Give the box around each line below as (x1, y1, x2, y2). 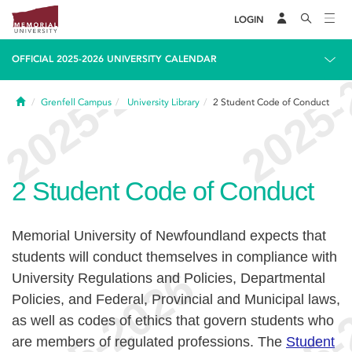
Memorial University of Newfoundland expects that (12, 228, 326, 244)
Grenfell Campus (41, 97, 112, 108)
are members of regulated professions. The (12, 334, 286, 350)
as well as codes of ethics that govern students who (12, 313, 334, 328)
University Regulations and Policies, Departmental (12, 270, 325, 286)
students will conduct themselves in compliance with (12, 249, 337, 265)
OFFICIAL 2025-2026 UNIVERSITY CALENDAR (12, 53, 217, 64)
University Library (127, 97, 200, 108)
